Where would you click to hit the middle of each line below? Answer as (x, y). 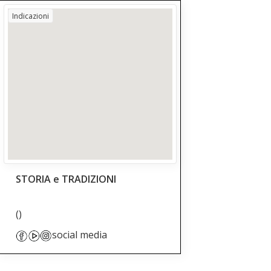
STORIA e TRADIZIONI (66, 179)
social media (79, 235)
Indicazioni (30, 16)
